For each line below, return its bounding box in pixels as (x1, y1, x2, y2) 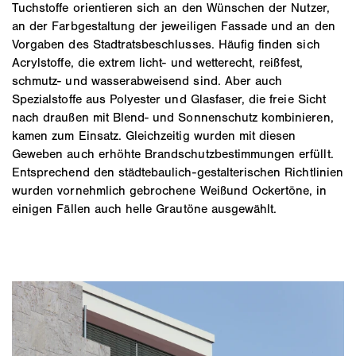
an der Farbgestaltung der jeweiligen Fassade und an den (12, 17, 335, 33)
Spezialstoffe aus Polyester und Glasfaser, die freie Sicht (12, 91, 326, 106)
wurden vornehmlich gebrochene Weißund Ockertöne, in (12, 182, 327, 198)
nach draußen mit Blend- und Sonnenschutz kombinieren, (12, 109, 334, 125)
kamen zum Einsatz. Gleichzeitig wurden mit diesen (12, 127, 296, 143)
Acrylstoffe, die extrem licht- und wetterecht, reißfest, (12, 54, 303, 70)
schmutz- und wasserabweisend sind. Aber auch (12, 72, 283, 88)
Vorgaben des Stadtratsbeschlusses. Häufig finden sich (12, 36, 320, 52)
